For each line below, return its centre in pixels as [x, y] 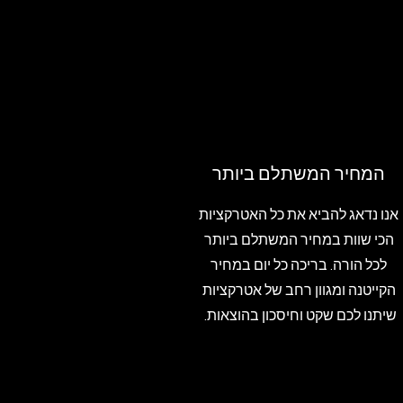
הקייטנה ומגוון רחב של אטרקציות [299, 291]
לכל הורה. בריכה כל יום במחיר [299, 266]
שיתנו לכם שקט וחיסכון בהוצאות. [299, 316]
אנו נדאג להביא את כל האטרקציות [299, 215]
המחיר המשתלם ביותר [299, 175]
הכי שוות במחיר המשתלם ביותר [299, 241]
